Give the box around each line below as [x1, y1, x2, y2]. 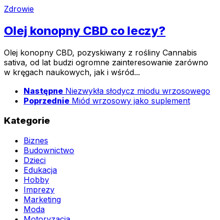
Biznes [24, 135, 48, 145]
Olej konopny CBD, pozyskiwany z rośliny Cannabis [4, 47, 197, 57]
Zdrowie [4, 3, 34, 14]
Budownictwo [24, 145, 74, 155]
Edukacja [24, 165, 57, 175]
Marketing [24, 194, 61, 204]
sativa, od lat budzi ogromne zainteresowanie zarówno [4, 57, 208, 67]
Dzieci [24, 155, 46, 165]
